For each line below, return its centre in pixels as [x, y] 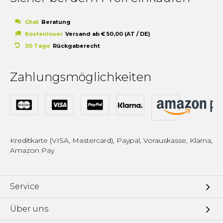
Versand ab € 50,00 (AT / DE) [108, 34]
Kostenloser [44, 34]
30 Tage [38, 46]
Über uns [29, 209]
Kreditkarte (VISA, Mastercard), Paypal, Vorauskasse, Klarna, [111, 140]
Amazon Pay [32, 150]
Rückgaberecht [76, 46]
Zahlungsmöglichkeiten [81, 77]
